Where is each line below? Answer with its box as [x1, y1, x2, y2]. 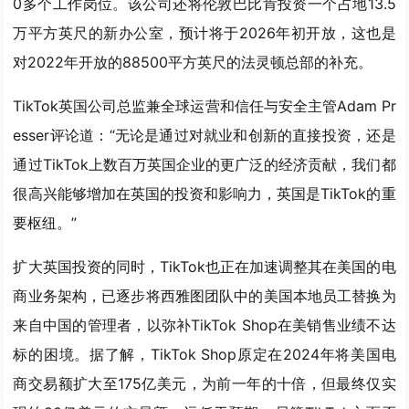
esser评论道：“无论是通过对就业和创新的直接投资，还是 [13, 126, 396, 145]
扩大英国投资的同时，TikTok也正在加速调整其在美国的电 [13, 257, 396, 277]
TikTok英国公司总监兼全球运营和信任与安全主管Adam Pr [13, 97, 396, 116]
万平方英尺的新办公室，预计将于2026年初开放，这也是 [13, 24, 396, 43]
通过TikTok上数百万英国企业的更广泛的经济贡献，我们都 [13, 155, 396, 174]
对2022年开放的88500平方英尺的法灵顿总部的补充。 [13, 53, 373, 72]
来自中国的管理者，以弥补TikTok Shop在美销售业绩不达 [13, 316, 396, 335]
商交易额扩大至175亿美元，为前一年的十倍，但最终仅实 [13, 374, 396, 393]
